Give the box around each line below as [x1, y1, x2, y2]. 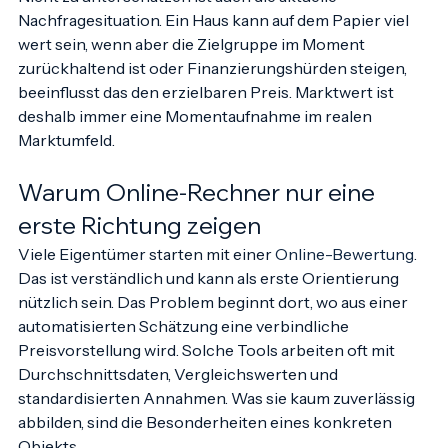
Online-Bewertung [275, 264, 414, 284]
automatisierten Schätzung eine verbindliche [18, 336, 352, 356]
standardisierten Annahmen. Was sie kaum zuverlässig [18, 408, 418, 428]
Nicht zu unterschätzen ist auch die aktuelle [18, 6, 340, 26]
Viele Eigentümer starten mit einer [18, 264, 275, 284]
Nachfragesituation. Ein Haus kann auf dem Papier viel [18, 30, 412, 50]
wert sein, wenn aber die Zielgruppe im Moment [18, 54, 368, 74]
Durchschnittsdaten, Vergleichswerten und [18, 384, 341, 404]
